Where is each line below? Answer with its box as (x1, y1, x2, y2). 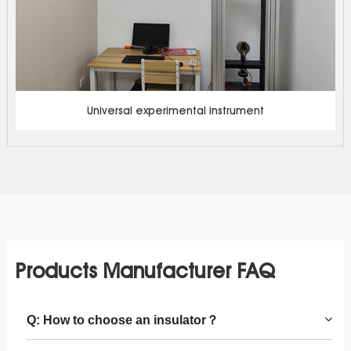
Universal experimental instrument (86, 104, 264, 118)
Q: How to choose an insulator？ (26, 313, 219, 327)
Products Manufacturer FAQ (14, 259, 275, 284)
